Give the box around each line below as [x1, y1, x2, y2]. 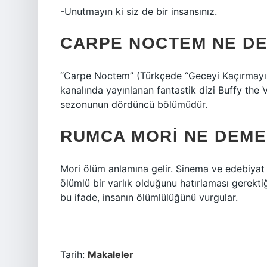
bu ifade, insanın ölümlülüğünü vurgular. [60, 191, 238, 203]
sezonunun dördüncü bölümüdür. [60, 98, 207, 110]
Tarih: [60, 249, 88, 260]
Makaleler [88, 249, 133, 260]
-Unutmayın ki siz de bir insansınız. [60, 5, 217, 17]
